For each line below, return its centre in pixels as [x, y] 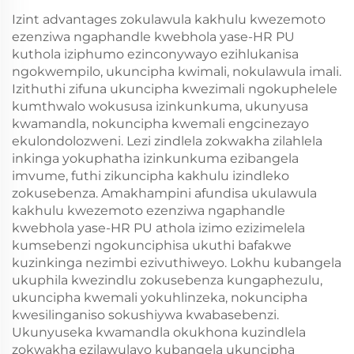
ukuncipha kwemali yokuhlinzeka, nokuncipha [160, 298]
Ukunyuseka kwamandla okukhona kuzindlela [159, 332]
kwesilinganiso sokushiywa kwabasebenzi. [145, 315]
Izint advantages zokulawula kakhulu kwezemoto [169, 19]
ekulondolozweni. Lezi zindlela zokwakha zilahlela [167, 141]
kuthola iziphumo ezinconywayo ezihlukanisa [155, 54]
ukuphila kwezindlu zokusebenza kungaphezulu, [167, 280]
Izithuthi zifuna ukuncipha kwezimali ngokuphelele [175, 89]
